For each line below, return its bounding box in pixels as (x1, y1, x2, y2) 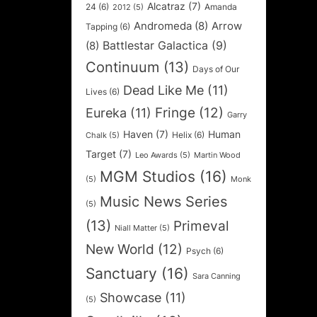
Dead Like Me (123, 82, 204, 98)
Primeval (173, 217, 229, 234)
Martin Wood (194, 150, 241, 160)
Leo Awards (135, 150, 178, 160)
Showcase (100, 289, 161, 305)
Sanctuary (86, 263, 157, 282)
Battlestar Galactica (103, 38, 208, 52)
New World (86, 241, 154, 257)
